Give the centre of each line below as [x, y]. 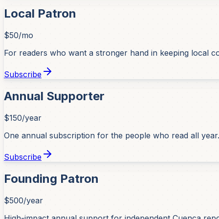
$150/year [23, 118]
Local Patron [40, 14]
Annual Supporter [54, 96]
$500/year [23, 200]
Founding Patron [51, 178]
